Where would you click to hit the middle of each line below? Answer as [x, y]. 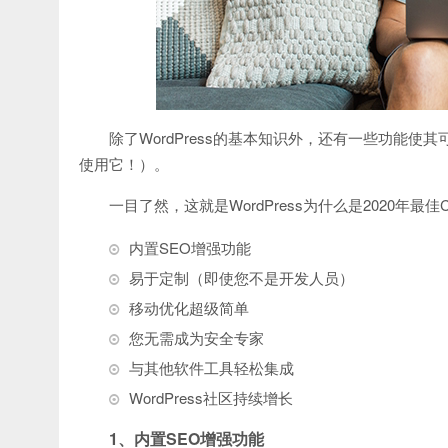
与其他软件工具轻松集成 [211, 368]
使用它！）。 [124, 164]
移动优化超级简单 [189, 308]
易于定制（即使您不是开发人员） [241, 278]
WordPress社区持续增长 [211, 398]
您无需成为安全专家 [196, 338]
